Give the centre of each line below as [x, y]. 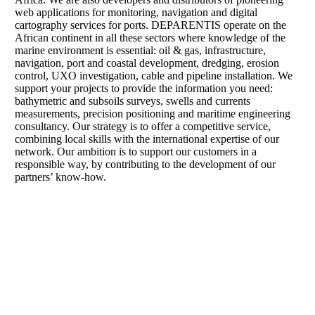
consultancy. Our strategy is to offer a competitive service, [142, 127]
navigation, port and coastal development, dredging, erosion [147, 63]
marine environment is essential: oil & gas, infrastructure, [140, 51]
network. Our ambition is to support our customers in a [135, 152]
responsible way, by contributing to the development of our [145, 165]
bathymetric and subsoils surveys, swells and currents [132, 101]
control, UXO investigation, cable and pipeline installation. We [153, 76]
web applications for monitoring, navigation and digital [136, 13]
